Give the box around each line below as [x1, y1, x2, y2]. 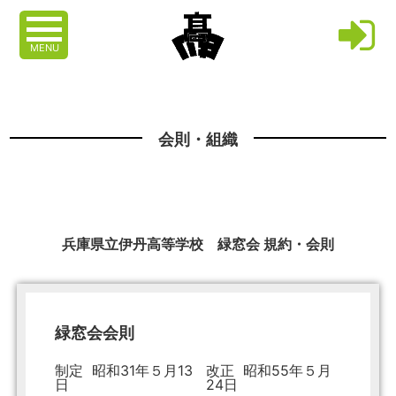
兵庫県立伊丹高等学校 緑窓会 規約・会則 [62, 235, 334, 254]
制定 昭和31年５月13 [54, 362, 193, 380]
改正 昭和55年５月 [205, 362, 331, 380]
